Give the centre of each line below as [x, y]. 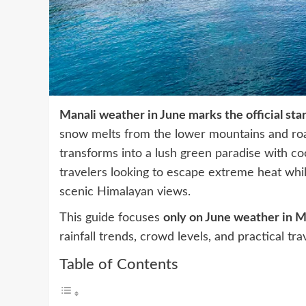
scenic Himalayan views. [125, 192]
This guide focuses [111, 218]
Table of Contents [119, 264]
